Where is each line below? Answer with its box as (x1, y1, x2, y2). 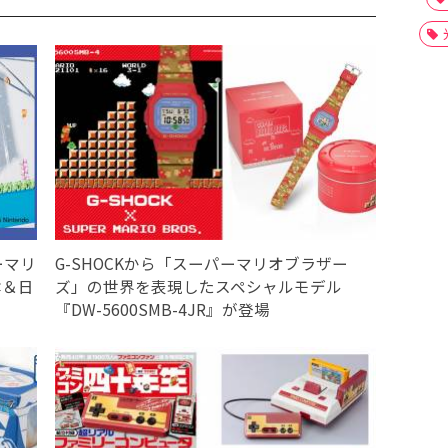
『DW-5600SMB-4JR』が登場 (54, 298, 270, 321)
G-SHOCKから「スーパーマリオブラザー (54, 252, 348, 275)
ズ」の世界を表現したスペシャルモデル (54, 275, 342, 298)
